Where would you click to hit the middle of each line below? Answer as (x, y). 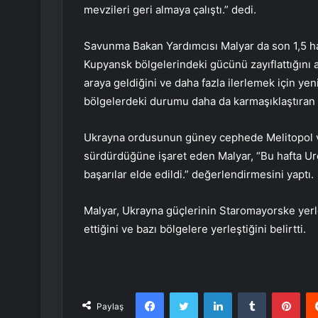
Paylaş (110, 307)
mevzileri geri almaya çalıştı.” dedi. (170, 10)
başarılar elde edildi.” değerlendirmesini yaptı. (199, 175)
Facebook (185, 292)
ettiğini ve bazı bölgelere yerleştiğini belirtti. (195, 229)
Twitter (213, 292)
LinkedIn (250, 292)
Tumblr (280, 292)
